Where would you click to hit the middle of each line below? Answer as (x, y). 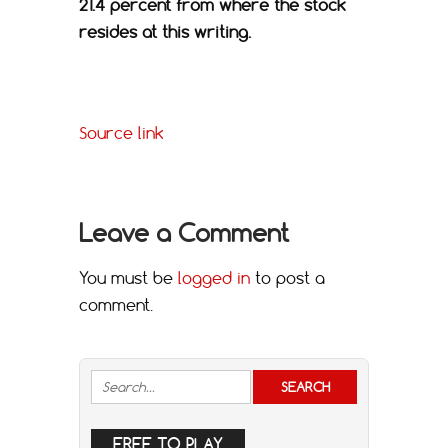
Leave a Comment (184, 232)
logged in (214, 277)
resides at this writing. (165, 31)
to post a (287, 277)
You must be (128, 277)
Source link (121, 132)
